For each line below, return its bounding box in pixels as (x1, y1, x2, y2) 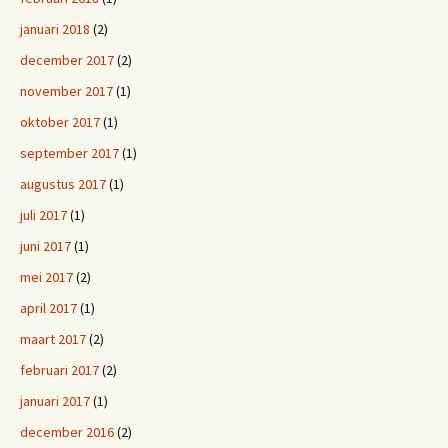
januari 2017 (20, 392, 90, 410)
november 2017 (20, 82, 113, 100)
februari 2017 (20, 361, 99, 379)
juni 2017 (20, 237, 71, 255)
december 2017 (20, 51, 114, 69)
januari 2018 (20, 20, 90, 38)
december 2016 (20, 423, 114, 441)
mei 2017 (20, 268, 73, 286)
